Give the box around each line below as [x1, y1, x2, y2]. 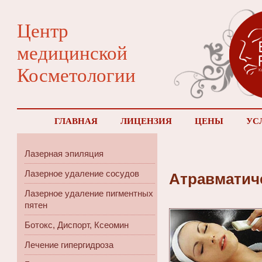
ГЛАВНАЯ [54, 116, 98, 126]
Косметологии [17, 64, 136, 86]
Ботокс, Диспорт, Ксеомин [25, 220, 129, 230]
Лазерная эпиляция [25, 149, 104, 158]
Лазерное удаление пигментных [25, 188, 153, 198]
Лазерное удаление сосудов [25, 168, 139, 178]
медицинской [17, 42, 127, 64]
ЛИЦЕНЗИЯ [120, 116, 172, 126]
